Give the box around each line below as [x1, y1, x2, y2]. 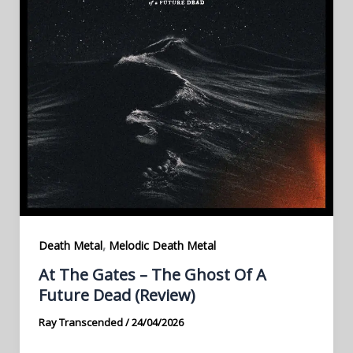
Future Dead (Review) [38, 284, 195, 307]
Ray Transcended [38, 315, 125, 330]
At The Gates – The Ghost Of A [38, 264, 266, 286]
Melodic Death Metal [108, 237, 216, 253]
